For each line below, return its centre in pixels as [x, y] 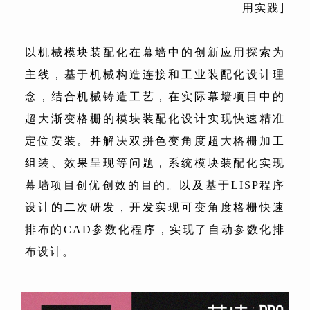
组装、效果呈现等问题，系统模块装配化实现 [155, 163]
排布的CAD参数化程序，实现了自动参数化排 [155, 230]
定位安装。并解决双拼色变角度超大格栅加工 [155, 141]
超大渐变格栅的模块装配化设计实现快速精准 [155, 119]
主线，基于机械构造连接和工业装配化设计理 [155, 75]
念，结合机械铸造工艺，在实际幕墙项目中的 [155, 97]
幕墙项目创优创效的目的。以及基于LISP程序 [155, 185]
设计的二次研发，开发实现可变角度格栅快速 [155, 208]
